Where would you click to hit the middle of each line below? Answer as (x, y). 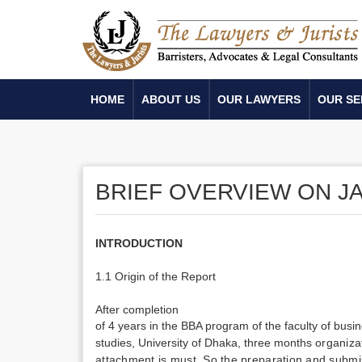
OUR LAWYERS (259, 99)
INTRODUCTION (139, 243)
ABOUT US (171, 99)
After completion (137, 309)
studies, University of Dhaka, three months (205, 343)
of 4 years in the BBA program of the (190, 326)
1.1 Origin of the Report (156, 276)
